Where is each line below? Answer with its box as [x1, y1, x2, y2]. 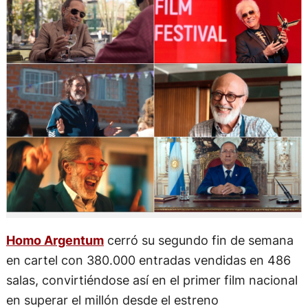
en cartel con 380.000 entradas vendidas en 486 [5, 252, 291, 267]
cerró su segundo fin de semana [103, 232, 294, 247]
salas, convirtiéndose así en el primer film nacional [5, 272, 298, 287]
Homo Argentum [5, 232, 104, 247]
